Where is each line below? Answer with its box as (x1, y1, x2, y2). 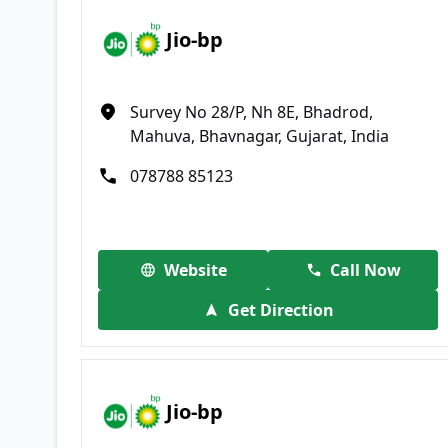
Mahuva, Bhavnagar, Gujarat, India (130, 124, 389, 147)
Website (163, 258, 227, 281)
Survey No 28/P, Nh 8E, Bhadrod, (130, 100, 373, 123)
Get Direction (227, 298, 334, 321)
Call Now (329, 258, 401, 281)
